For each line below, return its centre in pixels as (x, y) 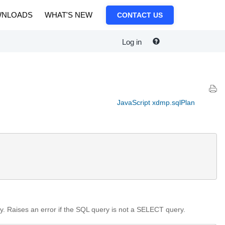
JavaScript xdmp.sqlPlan (156, 102)
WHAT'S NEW (69, 15)
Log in (132, 42)
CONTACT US (140, 15)
